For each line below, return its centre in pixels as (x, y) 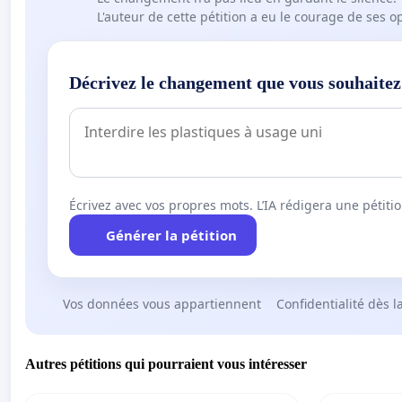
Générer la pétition (171, 235)
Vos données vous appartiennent (162, 303)
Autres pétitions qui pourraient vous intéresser (166, 363)
